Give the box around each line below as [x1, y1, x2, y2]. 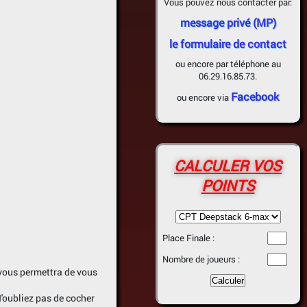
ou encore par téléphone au [175, 58, 281, 70]
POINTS [201, 175, 255, 195]
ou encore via [177, 91, 231, 103]
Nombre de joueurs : [162, 253, 240, 265]
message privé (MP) [180, 15, 276, 29]
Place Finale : [162, 232, 214, 244]
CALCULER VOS [174, 156, 282, 175]
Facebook [231, 89, 279, 103]
